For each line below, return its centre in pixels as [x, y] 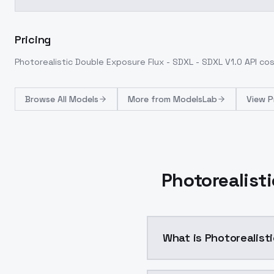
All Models [78, 99]
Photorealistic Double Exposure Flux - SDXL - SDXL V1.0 [128, 62]
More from [150, 99]
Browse [41, 99]
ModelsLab [195, 99]
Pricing [33, 39]
